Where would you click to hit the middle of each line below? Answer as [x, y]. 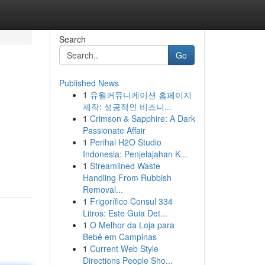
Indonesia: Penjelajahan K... [135, 154]
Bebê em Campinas [119, 237]
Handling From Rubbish [127, 177]
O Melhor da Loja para [132, 225]
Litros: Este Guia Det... [125, 213]
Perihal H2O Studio [125, 142]
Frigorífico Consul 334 [131, 201]
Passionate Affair [114, 130]
